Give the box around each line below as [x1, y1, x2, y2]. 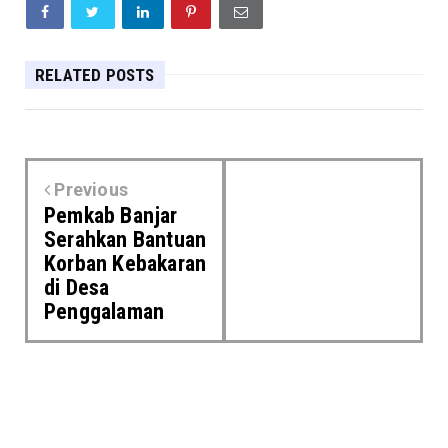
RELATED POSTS [35, 64, 155, 85]
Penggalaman [44, 298, 165, 324]
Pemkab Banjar [44, 202, 178, 228]
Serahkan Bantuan [44, 226, 207, 252]
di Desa [44, 274, 110, 300]
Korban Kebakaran [44, 250, 207, 276]
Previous [50, 178, 129, 200]
